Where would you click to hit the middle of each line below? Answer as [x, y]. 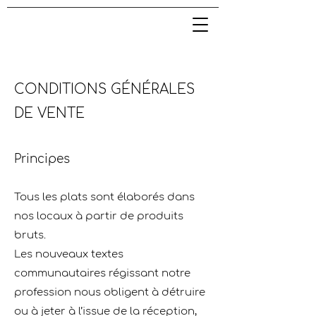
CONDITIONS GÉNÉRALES [104, 89]
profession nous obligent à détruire [110, 292]
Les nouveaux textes [69, 254]
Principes [42, 159]
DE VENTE [49, 113]
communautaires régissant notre [102, 273]
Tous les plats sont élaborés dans [104, 197]
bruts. [30, 235]
